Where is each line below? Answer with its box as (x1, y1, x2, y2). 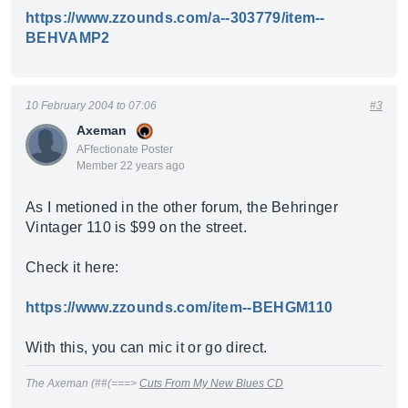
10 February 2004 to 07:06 (25, 99, 157, 112)
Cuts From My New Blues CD (139, 377, 283, 390)
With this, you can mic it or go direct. (25, 340, 268, 355)
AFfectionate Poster (76, 143, 173, 156)
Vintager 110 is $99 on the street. (25, 219, 247, 235)
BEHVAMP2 (25, 30, 110, 46)
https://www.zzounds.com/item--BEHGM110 (25, 300, 333, 315)
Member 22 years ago (76, 159, 185, 172)
